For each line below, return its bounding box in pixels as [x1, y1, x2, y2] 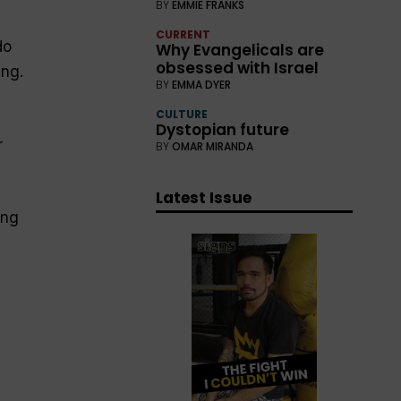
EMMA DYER [172, 77, 232, 93]
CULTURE [156, 107, 209, 123]
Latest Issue [156, 187, 252, 209]
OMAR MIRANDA [172, 139, 254, 155]
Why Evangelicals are [156, 39, 325, 62]
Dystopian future [156, 119, 290, 141]
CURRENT [156, 27, 211, 43]
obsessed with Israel [156, 57, 320, 80]
